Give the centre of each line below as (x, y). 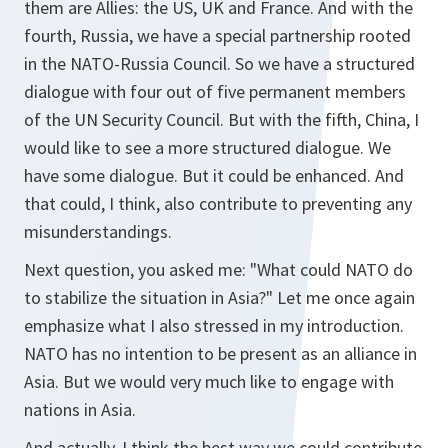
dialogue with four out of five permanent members (215, 91)
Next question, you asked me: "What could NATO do (218, 269)
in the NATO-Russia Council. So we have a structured (219, 63)
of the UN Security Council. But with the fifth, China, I (221, 119)
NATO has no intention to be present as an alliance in (220, 353)
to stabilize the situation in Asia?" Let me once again (219, 297)
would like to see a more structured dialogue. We (207, 147)
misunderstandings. (98, 231)
